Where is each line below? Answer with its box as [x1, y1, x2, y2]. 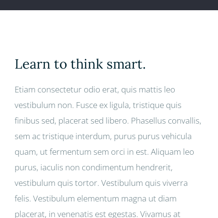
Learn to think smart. [15, 55, 146, 73]
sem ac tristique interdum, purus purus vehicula [15, 130, 192, 142]
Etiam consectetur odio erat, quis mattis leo [15, 83, 175, 95]
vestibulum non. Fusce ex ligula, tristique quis [15, 99, 182, 110]
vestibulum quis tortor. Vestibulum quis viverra [15, 177, 188, 188]
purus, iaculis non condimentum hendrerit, [15, 161, 173, 173]
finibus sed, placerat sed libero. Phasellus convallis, [15, 114, 201, 126]
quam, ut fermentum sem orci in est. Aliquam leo [15, 145, 194, 157]
